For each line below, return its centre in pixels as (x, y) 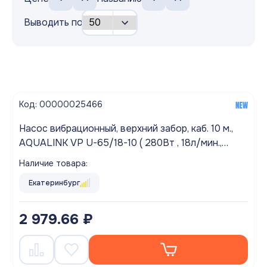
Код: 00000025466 (61, 104)
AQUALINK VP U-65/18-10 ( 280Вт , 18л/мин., (45, 142)
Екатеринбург (54, 183)
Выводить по (53, 22)
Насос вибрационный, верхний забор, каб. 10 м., (126, 128)
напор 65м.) (46, 157)
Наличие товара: (53, 163)
